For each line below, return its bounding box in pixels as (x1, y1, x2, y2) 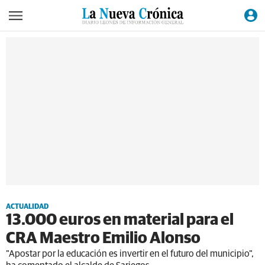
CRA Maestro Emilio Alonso (6, 231, 201, 247)
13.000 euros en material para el (6, 212, 234, 228)
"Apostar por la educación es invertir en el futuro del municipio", (6, 249, 254, 258)
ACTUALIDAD (6, 203, 49, 211)
